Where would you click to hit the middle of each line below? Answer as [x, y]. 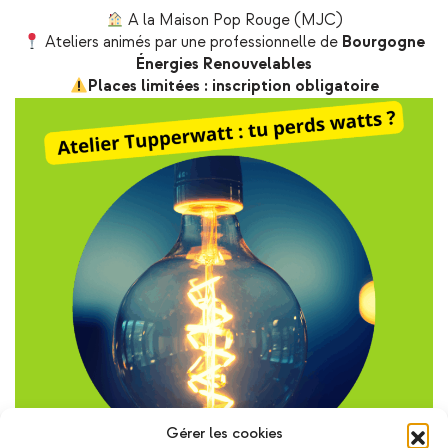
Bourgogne [384, 42]
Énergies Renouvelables [224, 64]
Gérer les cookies [224, 433]
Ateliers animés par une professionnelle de [192, 42]
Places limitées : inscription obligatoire [233, 86]
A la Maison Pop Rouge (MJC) [235, 20]
